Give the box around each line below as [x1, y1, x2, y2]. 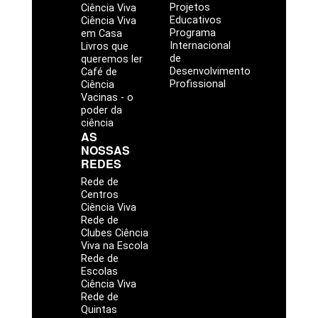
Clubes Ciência [80, 226, 148, 239]
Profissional [170, 77, 226, 90]
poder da [80, 104, 122, 116]
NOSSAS [80, 141, 130, 158]
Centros [80, 188, 119, 201]
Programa [170, 26, 216, 39]
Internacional [170, 39, 231, 52]
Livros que [80, 40, 128, 53]
